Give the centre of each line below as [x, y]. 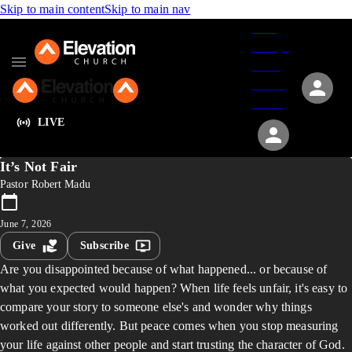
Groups [270, 47]
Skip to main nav [148, 9]
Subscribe [104, 246]
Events [269, 84]
